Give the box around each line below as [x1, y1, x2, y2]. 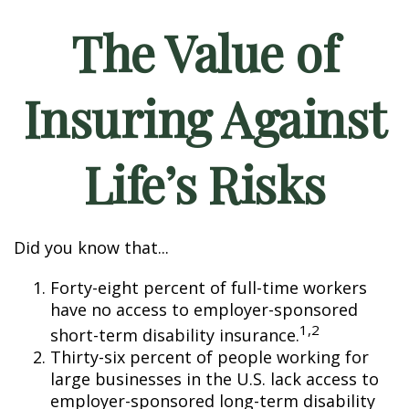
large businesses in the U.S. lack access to [50, 368, 379, 390]
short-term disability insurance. [50, 324, 299, 346]
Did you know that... [14, 236, 169, 258]
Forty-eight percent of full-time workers [50, 277, 367, 299]
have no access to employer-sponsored [50, 299, 358, 320]
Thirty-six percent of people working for [50, 346, 369, 368]
